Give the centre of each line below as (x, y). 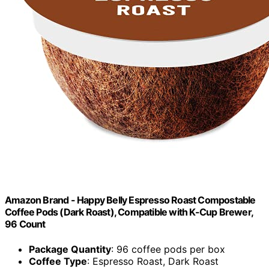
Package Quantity (70, 249)
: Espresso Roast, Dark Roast (153, 261)
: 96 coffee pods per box (168, 249)
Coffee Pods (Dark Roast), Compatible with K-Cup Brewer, (129, 212)
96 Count (25, 224)
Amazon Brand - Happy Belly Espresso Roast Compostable (130, 200)
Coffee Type (58, 261)
